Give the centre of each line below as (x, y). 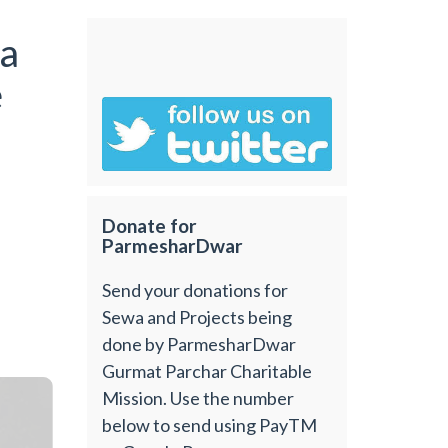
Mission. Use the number (198, 397)
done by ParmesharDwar (199, 343)
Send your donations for (195, 289)
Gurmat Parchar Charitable (207, 370)
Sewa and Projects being (197, 316)
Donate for (150, 226)
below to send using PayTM (210, 424)
